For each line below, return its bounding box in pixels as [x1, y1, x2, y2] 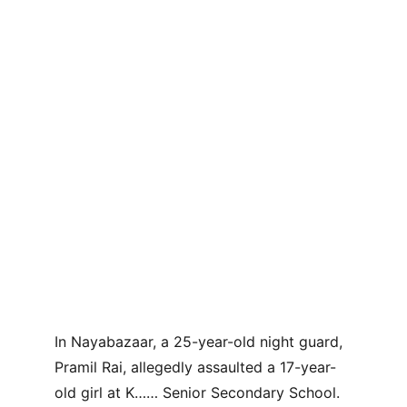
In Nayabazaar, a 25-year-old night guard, [55, 333, 347, 351]
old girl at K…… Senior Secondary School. [55, 383, 344, 402]
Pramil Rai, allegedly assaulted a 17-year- [55, 358, 336, 376]
